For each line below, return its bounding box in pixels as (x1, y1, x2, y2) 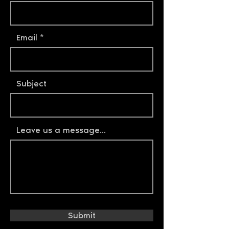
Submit (68, 210, 96, 220)
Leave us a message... (16, 125, 106, 135)
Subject (16, 78, 47, 88)
